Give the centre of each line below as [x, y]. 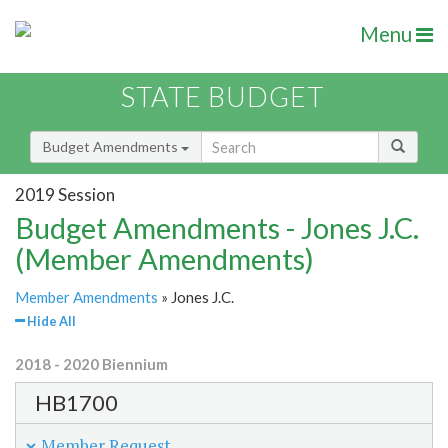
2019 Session [65, 194]
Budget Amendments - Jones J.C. [217, 228]
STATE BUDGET [222, 97]
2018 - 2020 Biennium [91, 364]
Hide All [50, 321]
